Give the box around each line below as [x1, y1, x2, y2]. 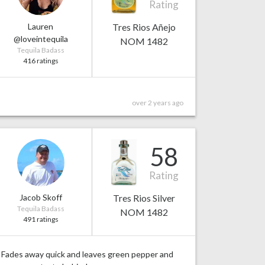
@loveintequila [13, 34, 68, 44]
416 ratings [22, 56, 59, 66]
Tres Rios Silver [112, 192, 175, 204]
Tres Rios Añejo [112, 21, 176, 33]
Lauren [28, 21, 53, 32]
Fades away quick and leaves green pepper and [1, 249, 173, 260]
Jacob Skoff [19, 192, 62, 203]
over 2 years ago [132, 98, 183, 108]
